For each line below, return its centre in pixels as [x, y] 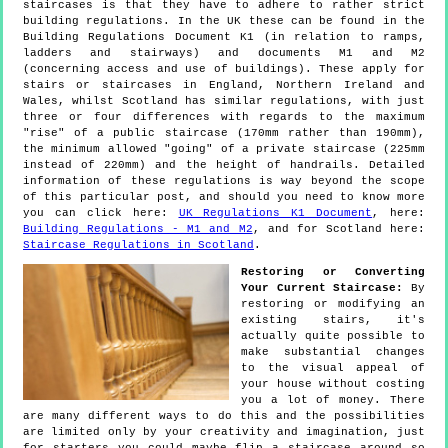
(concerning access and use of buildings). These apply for [224, 69]
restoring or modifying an [333, 304]
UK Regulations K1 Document [275, 213]
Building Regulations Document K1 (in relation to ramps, [224, 37]
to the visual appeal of [333, 368]
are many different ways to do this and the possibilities [224, 416]
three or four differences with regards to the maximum [224, 117]
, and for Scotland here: [339, 229]
